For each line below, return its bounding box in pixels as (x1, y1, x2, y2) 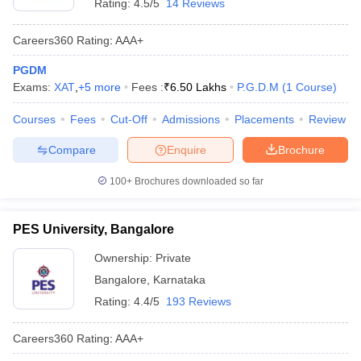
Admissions (162, 113, 220, 126)
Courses (13, 113, 56, 126)
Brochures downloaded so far (132, 176, 263, 187)
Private (156, 251, 191, 264)
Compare (48, 143, 96, 156)
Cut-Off (110, 113, 147, 126)
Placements (234, 113, 294, 126)
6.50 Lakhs (170, 81, 226, 93)
